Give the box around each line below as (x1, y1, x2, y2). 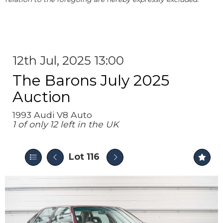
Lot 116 (69, 151, 100, 162)
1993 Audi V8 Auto (12, 110, 92, 120)
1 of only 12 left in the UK (12, 119, 118, 129)
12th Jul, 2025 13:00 (12, 53, 124, 68)
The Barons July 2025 (12, 71, 169, 90)
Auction (12, 88, 71, 106)
